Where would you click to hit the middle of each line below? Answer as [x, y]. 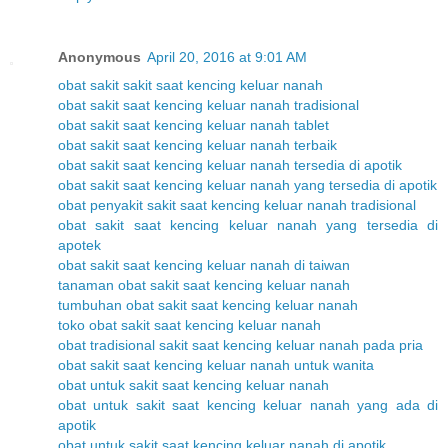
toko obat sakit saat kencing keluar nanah [189, 324]
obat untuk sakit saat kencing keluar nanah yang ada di [248, 404]
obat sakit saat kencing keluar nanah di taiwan [204, 264]
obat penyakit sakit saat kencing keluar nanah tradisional [237, 204]
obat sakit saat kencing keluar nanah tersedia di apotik [230, 164]
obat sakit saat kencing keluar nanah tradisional [208, 104]
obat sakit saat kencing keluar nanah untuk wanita [216, 364]
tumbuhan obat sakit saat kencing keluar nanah [208, 304]
